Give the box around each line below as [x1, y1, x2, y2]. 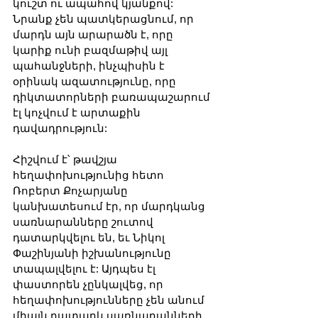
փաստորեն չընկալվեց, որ [13, 278, 166, 290]
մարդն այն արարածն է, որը [13, 28, 176, 40]
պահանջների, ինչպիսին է [13, 59, 168, 72]
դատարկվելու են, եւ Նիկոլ [13, 231, 168, 243]
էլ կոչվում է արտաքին [13, 106, 143, 119]
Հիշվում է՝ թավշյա [13, 153, 120, 165]
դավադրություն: [13, 121, 107, 134]
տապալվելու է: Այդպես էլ [13, 262, 158, 275]
